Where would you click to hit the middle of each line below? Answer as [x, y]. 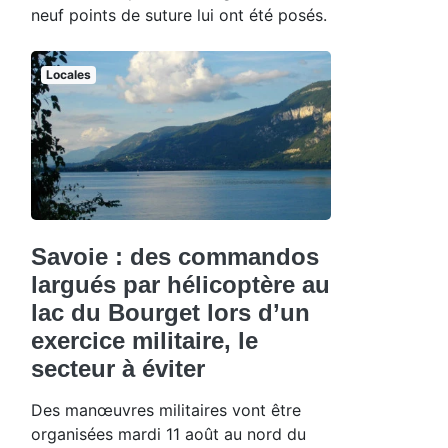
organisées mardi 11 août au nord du [168, 433]
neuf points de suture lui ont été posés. [179, 15]
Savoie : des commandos [175, 256]
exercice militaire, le [144, 340]
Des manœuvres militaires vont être [166, 409]
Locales [68, 75]
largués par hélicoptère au [180, 284]
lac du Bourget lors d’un [170, 312]
